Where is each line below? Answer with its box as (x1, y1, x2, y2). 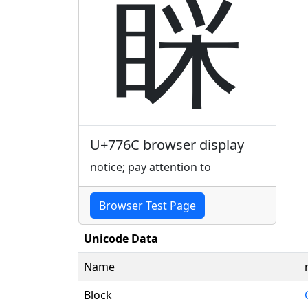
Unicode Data (84, 230, 158, 246)
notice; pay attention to (90, 159, 211, 175)
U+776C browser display (90, 135, 244, 154)
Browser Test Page (99, 197, 196, 213)
